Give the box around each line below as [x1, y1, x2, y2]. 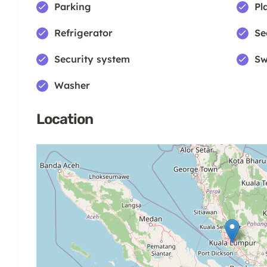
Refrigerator [54, 27, 113, 39]
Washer [54, 79, 90, 92]
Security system [54, 53, 130, 66]
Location [36, 111, 93, 128]
